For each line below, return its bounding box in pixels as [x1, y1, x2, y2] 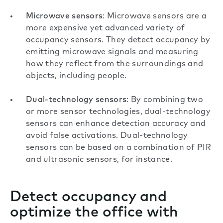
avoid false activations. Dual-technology [26, 132, 188, 140]
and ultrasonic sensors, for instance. [26, 156, 172, 164]
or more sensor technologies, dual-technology [26, 108, 211, 116]
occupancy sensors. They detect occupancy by [26, 36, 211, 45]
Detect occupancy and [10, 190, 167, 205]
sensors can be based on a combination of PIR [26, 144, 212, 152]
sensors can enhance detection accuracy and [26, 120, 206, 128]
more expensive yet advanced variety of [26, 24, 185, 33]
